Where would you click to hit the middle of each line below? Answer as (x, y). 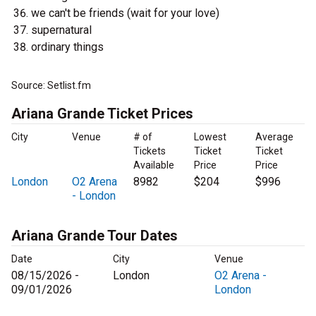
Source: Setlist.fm (51, 86)
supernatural (61, 30)
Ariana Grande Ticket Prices (102, 114)
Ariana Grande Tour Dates (95, 236)
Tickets (149, 151)
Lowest (211, 137)
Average (274, 137)
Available (153, 165)
